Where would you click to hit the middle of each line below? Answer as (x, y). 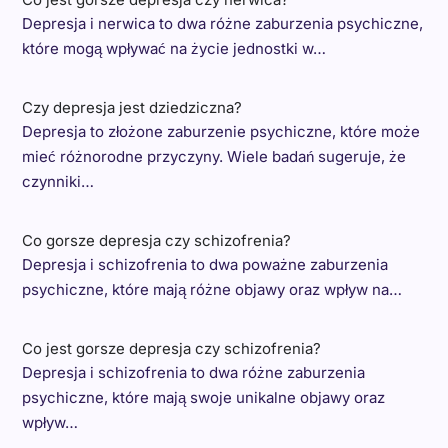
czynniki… (57, 182)
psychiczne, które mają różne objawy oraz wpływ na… (211, 290)
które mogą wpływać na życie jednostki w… (173, 49)
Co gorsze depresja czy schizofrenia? (156, 241)
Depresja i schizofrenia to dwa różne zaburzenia (193, 373)
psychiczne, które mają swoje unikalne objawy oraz (203, 398)
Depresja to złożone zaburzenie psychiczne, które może (220, 132)
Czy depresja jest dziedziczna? (131, 108)
